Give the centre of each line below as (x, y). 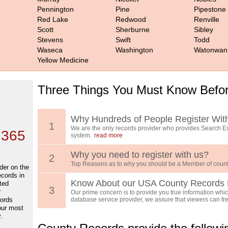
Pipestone (210, 9)
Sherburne (133, 30)
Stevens (50, 40)
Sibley (204, 30)
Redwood (131, 19)
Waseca (50, 50)
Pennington (55, 9)
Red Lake (53, 19)
